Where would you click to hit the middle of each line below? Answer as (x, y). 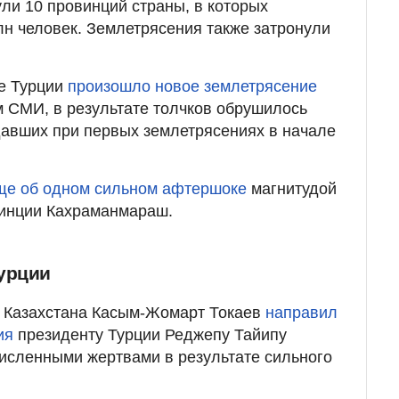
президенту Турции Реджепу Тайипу (150, 334)
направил (301, 312)
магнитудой (292, 188)
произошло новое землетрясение (192, 86)
